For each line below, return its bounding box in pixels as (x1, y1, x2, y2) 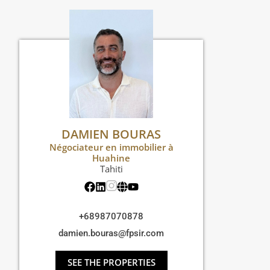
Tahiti (99, 163, 123, 175)
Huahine (92, 152, 130, 165)
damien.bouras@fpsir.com (58, 228, 164, 239)
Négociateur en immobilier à (49, 141, 174, 154)
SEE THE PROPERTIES (67, 256, 155, 269)
